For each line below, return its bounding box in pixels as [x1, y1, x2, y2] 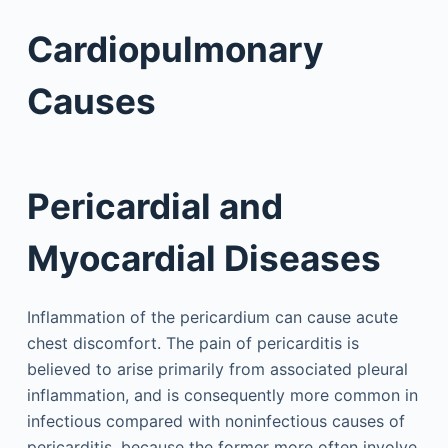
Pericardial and [26, 184, 283, 227]
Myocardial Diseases [26, 236, 381, 279]
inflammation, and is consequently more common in [26, 385, 418, 405]
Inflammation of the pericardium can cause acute [26, 307, 398, 327]
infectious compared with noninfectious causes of [26, 411, 405, 431]
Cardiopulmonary [26, 28, 324, 70]
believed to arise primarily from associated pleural [26, 359, 408, 379]
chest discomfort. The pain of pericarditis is [26, 333, 359, 353]
